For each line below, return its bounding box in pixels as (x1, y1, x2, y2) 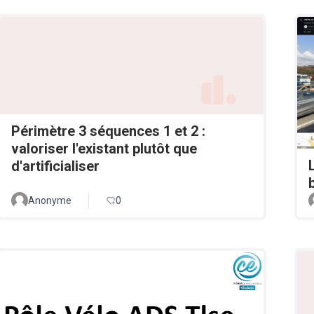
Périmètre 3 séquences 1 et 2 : (11, 122, 205, 139)
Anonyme (28, 195, 71, 207)
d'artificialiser (11, 157, 100, 175)
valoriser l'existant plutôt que (11, 139, 197, 157)
